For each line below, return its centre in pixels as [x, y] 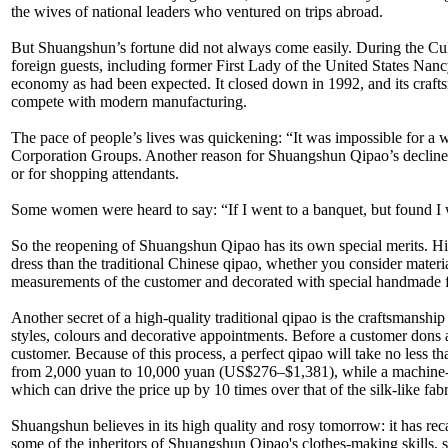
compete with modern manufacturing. [129, 101]
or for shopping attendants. [95, 173]
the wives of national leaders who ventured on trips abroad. [197, 11]
